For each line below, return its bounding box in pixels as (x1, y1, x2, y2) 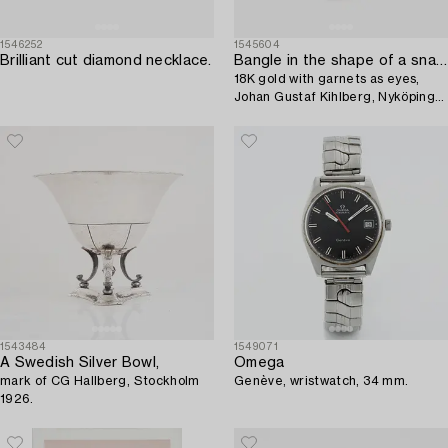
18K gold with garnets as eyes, (234, 73, 420, 86)
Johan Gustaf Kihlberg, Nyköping (234, 91, 436, 104)
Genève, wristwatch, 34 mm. (234, 375, 409, 388)
